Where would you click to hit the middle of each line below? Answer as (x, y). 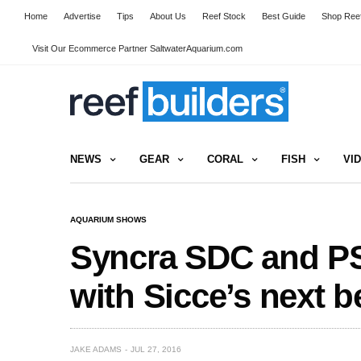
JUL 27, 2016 (156, 349)
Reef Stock (224, 16)
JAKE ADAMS (96, 349)
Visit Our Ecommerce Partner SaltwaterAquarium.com (137, 48)
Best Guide (284, 16)
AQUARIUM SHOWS (108, 219)
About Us (168, 16)
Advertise (82, 16)
